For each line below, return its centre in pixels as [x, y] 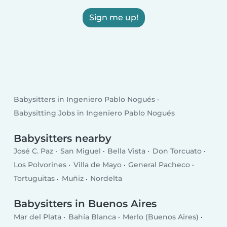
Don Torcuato [177, 151]
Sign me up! [113, 18]
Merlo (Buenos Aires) [161, 217]
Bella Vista [127, 151]
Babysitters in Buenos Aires [85, 204]
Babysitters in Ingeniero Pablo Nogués [85, 99]
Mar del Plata [38, 217]
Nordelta [106, 179]
